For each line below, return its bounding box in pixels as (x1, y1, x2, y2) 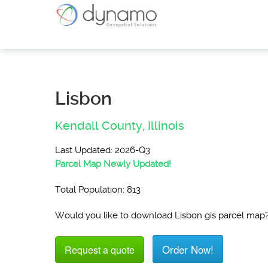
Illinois (148, 118, 184, 133)
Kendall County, (55, 118, 145, 133)
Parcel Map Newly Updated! (55, 159, 171, 169)
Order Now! (162, 242, 214, 257)
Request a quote (65, 243, 135, 257)
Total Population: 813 (55, 184, 141, 195)
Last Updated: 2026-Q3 (55, 145, 150, 156)
